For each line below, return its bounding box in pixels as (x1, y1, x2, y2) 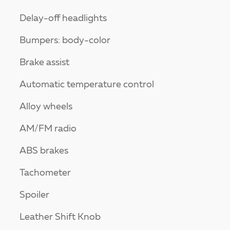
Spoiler (20, 190, 49, 200)
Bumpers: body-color (20, 36, 110, 46)
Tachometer (20, 168, 71, 178)
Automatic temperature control (20, 80, 154, 90)
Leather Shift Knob (20, 213, 101, 222)
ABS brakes (20, 146, 68, 156)
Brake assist (20, 58, 69, 68)
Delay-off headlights (20, 14, 107, 24)
